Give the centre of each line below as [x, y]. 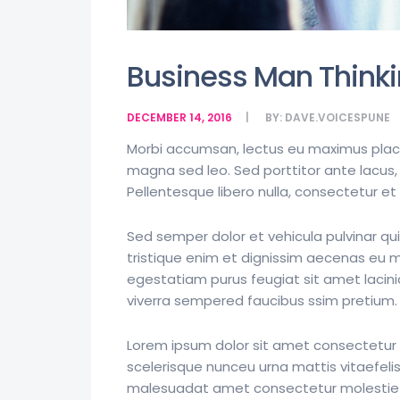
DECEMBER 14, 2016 [179, 117]
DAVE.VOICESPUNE [337, 117]
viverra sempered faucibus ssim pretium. [262, 300]
